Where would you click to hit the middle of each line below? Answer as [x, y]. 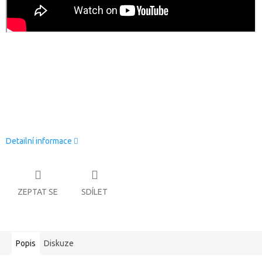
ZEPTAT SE [38, 192]
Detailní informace [39, 141]
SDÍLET [94, 192]
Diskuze [59, 244]
